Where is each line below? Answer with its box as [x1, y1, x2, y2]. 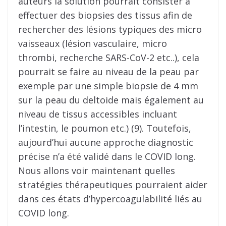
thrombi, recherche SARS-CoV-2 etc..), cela [18, 51, 199, 64]
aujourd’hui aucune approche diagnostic [18, 136, 193, 148]
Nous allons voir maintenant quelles [18, 164, 175, 177]
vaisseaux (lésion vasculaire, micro [18, 37, 167, 49]
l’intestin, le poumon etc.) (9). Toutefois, [18, 122, 191, 134]
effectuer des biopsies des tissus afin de [18, 9, 192, 21]
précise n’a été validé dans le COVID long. [18, 150, 196, 162]
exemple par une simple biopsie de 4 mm [18, 79, 198, 92]
